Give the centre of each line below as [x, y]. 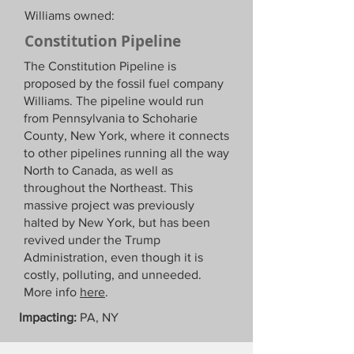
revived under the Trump [92, 240]
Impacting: [48, 317]
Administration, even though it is [113, 257]
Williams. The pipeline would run [114, 101]
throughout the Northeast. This [108, 188]
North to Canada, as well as [98, 170]
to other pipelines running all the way [126, 153]
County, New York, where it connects [126, 136]
